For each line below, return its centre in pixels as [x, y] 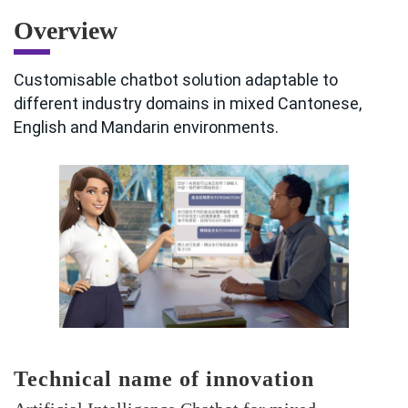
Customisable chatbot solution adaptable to [176, 80]
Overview [66, 31]
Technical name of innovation [164, 379]
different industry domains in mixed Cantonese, [188, 103]
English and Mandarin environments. [146, 127]
